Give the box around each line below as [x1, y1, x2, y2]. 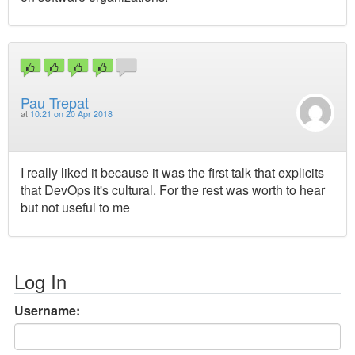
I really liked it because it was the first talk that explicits [21, 163, 324, 182]
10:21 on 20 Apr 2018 [30, 107, 113, 120]
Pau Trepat [21, 91, 89, 113]
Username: [14, 301, 80, 320]
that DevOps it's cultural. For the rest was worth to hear [21, 181, 325, 200]
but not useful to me [21, 198, 130, 217]
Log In [14, 267, 67, 296]
